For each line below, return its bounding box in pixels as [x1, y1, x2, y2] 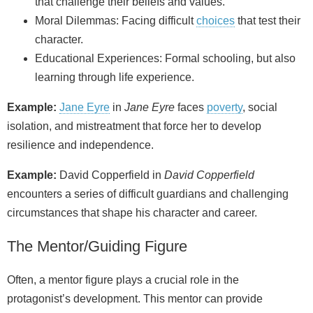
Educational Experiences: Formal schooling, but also [35, 52, 296, 64]
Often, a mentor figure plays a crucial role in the [7, 273, 239, 286]
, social [242, 101, 277, 113]
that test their [235, 14, 300, 27]
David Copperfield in [57, 168, 164, 181]
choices [196, 14, 235, 27]
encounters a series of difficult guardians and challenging [7, 187, 289, 200]
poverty [207, 101, 242, 113]
